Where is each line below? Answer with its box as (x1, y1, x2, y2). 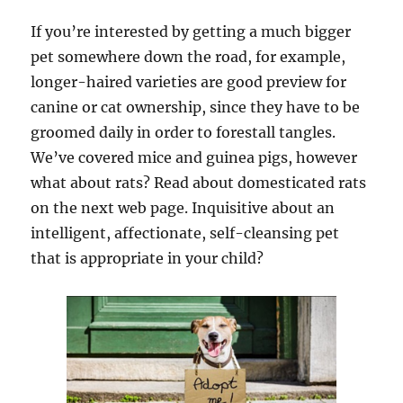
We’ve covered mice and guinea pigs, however (31, 148, 358, 166)
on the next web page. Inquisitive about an (31, 199, 336, 217)
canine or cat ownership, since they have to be (31, 98, 361, 116)
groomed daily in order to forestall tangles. (31, 123, 336, 141)
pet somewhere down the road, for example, (31, 48, 346, 66)
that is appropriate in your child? (31, 249, 264, 267)
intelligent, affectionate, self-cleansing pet (31, 224, 340, 242)
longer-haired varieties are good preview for (31, 73, 347, 91)
